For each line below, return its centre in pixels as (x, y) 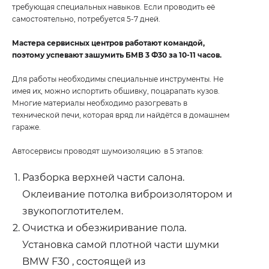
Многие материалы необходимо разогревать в (100, 103)
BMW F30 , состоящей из (84, 261)
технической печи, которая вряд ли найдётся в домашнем (121, 115)
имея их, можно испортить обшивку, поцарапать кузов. (116, 91)
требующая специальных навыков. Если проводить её (113, 7)
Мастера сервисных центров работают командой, (108, 43)
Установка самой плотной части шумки (121, 244)
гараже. (26, 127)
